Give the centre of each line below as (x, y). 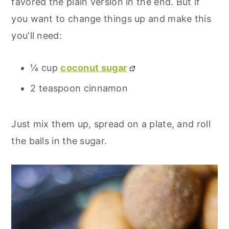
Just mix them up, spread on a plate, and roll (111, 124)
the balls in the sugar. (59, 141)
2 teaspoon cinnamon (79, 88)
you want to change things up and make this (111, 18)
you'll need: (37, 35)
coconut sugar (94, 67)
